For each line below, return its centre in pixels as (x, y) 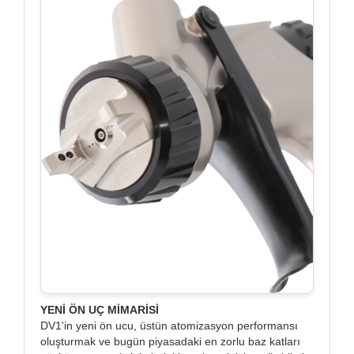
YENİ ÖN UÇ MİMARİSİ (100, 309)
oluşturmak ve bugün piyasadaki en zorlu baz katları (170, 341)
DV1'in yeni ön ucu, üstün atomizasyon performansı (169, 325)
